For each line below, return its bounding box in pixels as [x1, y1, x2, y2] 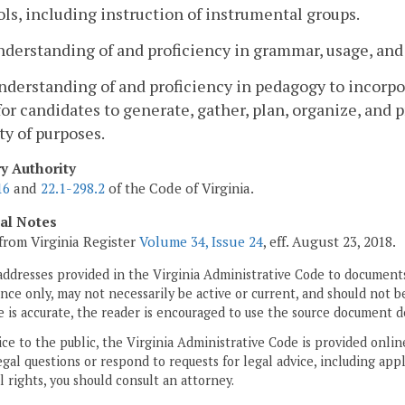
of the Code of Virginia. [105, 178, 254, 197]
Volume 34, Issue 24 [139, 231, 263, 250]
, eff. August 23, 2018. [263, 231, 396, 250]
